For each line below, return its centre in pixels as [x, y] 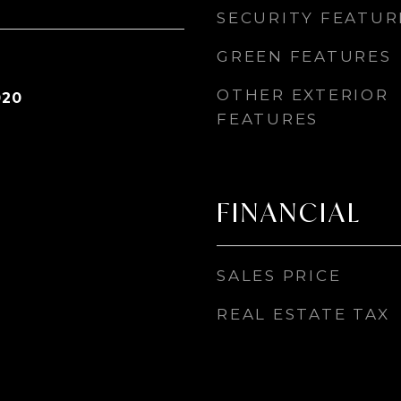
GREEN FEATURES [304, 56]
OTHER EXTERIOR [303, 95]
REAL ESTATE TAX [303, 314]
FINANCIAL [289, 212]
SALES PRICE [279, 276]
